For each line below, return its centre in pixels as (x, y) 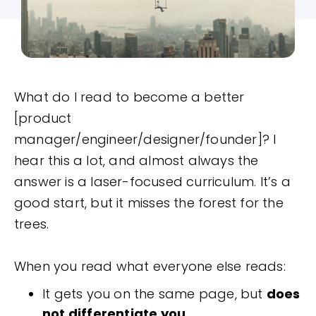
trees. (32, 224)
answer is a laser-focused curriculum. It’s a (152, 182)
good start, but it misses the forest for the (149, 203)
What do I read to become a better (129, 97)
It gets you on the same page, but (154, 294)
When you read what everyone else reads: (152, 267)
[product (43, 119)
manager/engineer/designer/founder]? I (145, 140)
